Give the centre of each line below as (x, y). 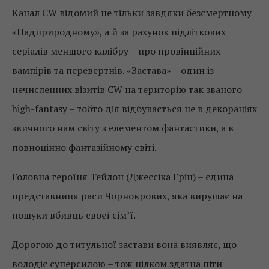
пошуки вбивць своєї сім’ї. (74, 215)
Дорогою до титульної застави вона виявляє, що (124, 245)
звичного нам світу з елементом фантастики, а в (123, 128)
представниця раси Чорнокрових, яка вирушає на (127, 196)
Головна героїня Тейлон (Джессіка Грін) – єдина (123, 177)
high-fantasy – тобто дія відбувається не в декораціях (134, 109)
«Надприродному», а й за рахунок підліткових (119, 32)
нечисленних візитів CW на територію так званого (127, 90)
